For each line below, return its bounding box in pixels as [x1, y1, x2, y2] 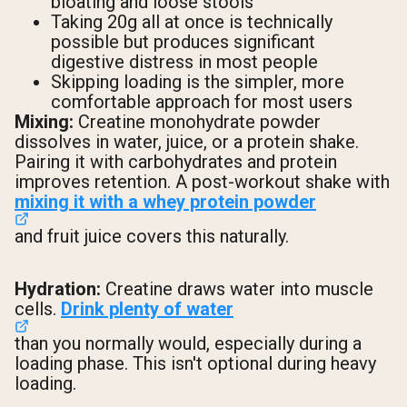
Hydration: [15, 277, 101, 300]
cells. [15, 297, 61, 320]
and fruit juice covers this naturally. [15, 225, 289, 248]
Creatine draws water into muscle [101, 277, 373, 300]
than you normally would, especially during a [15, 332, 362, 354]
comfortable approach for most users [51, 91, 352, 114]
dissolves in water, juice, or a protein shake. [15, 131, 359, 154]
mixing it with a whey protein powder [15, 191, 316, 213]
